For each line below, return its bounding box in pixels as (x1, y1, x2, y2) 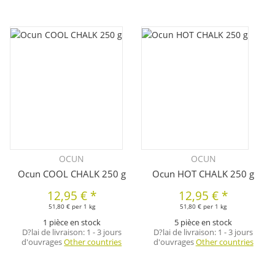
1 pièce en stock (42, 217, 101, 228)
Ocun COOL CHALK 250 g (17, 168, 126, 180)
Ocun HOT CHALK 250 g (152, 168, 255, 180)
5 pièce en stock (174, 217, 233, 228)
